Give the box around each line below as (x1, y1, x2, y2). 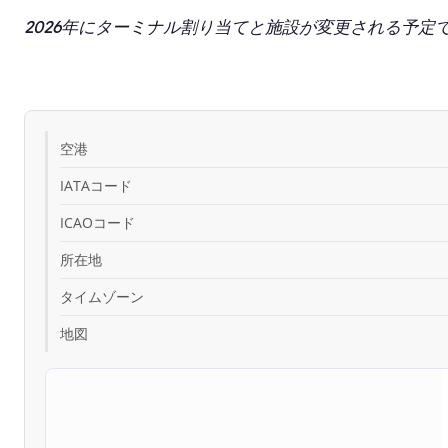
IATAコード (60, 176, 132, 195)
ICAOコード (60, 213, 135, 232)
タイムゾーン (60, 287, 144, 306)
